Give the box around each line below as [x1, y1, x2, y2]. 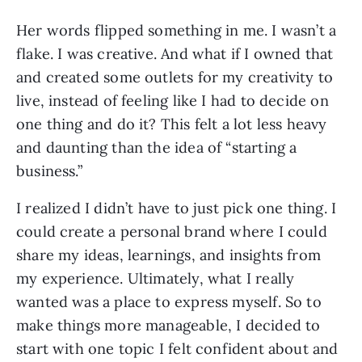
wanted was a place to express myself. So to [16, 292, 322, 311]
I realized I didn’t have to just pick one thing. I [16, 198, 337, 217]
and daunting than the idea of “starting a [16, 137, 297, 157]
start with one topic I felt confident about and [16, 339, 339, 358]
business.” [16, 161, 82, 180]
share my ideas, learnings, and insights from [16, 245, 321, 264]
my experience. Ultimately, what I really [16, 268, 295, 288]
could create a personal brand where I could [16, 221, 327, 241]
